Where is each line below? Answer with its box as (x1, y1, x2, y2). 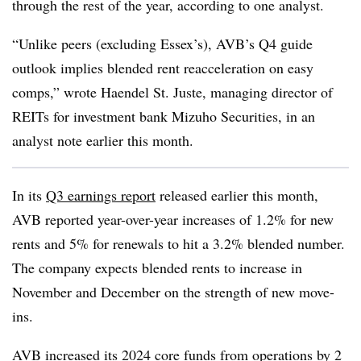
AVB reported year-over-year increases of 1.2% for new (12, 210, 334, 229)
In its (12, 185, 46, 205)
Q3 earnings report (46, 185, 156, 205)
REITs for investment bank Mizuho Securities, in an (12, 106, 315, 126)
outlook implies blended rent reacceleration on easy (12, 58, 313, 77)
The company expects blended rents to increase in (12, 258, 302, 277)
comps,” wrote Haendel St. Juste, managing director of (12, 82, 333, 102)
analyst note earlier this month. (12, 131, 193, 150)
